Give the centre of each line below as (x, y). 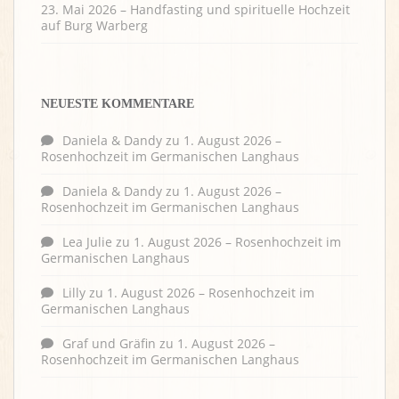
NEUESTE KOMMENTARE (118, 104)
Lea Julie (87, 242)
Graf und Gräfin (109, 344)
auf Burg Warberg (94, 26)
